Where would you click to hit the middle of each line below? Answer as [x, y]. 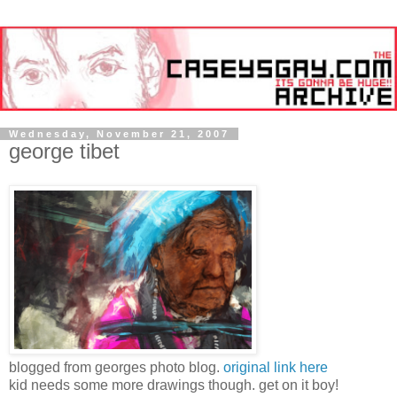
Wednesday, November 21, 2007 [119, 134]
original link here [276, 367]
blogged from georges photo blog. [116, 367]
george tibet [64, 152]
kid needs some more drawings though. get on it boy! [174, 385]
